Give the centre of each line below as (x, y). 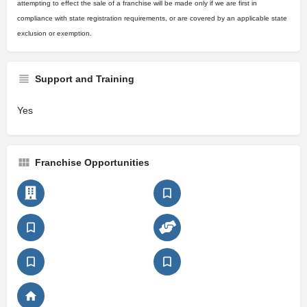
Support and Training (85, 79)
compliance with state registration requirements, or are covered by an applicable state (152, 18)
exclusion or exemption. (54, 33)
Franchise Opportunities (92, 162)
